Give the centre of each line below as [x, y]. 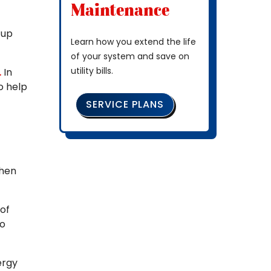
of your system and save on [130, 56]
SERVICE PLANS [125, 104]
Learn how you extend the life [133, 41]
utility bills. [92, 70]
